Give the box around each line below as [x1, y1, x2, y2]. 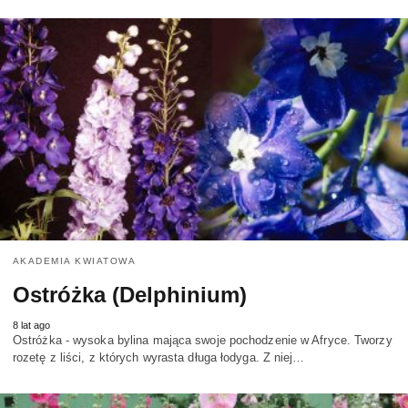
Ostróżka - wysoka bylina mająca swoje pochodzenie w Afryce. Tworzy [13, 332, 393, 347]
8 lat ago [13, 319, 50, 331]
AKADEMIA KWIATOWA [13, 255, 137, 266]
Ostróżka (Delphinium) [13, 281, 247, 307]
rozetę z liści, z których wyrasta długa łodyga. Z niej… [13, 350, 305, 364]
